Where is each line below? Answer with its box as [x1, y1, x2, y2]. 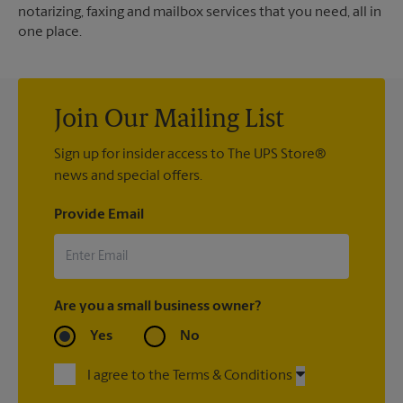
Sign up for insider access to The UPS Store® [54, 148, 327, 163]
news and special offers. [54, 169, 202, 184]
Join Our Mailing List [54, 108, 284, 134]
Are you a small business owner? [54, 300, 261, 315]
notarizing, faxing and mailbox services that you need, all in [18, 5, 381, 21]
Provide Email [54, 208, 144, 223]
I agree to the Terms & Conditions [87, 369, 292, 384]
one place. [18, 25, 82, 40]
